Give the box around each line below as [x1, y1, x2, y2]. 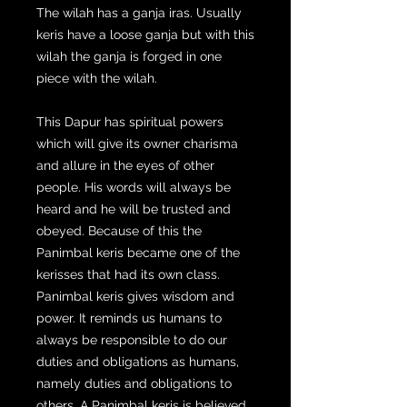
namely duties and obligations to [36, 375, 232, 391]
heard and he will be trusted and [36, 201, 231, 216]
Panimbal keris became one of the [36, 244, 240, 260]
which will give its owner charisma [36, 135, 238, 151]
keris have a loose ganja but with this [36, 26, 254, 42]
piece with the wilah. [36, 70, 157, 85]
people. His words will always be [36, 179, 231, 194]
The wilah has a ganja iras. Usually [36, 5, 242, 20]
